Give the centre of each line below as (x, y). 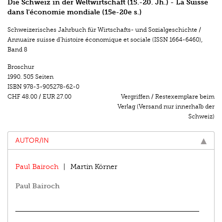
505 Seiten (38, 77)
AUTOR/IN (32, 140)
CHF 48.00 (22, 97)
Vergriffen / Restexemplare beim (168, 97)
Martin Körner (94, 167)
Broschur (21, 67)
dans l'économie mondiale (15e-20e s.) (75, 12)
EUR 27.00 (58, 97)
